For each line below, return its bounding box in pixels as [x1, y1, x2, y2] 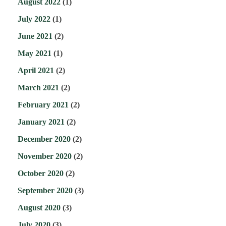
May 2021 [18, 49, 51, 58]
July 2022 [18, 15, 50, 24]
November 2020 [18, 152, 72, 161]
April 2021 [18, 66, 54, 75]
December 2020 [18, 135, 71, 144]
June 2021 [18, 32, 52, 41]
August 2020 [18, 203, 61, 212]
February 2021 [18, 100, 69, 109]
